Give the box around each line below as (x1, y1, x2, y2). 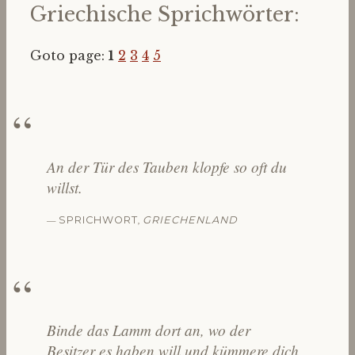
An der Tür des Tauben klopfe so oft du (46, 155, 287, 177)
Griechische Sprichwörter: (30, 2, 300, 27)
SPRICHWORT (58, 214, 138, 226)
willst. (46, 176, 82, 197)
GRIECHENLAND (142, 214, 238, 226)
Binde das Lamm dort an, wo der (46, 319, 250, 341)
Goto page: (30, 47, 109, 63)
